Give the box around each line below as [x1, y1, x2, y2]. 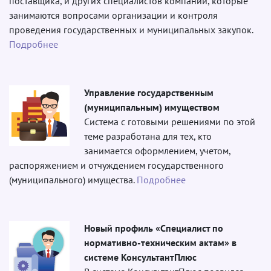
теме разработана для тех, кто [84, 129, 212, 142]
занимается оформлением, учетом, [84, 144, 230, 157]
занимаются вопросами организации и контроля [9, 8, 218, 21]
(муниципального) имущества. [9, 173, 137, 186]
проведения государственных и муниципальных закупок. [9, 23, 253, 36]
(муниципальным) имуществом [84, 100, 220, 113]
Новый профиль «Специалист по [84, 221, 223, 234]
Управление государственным [84, 86, 214, 99]
